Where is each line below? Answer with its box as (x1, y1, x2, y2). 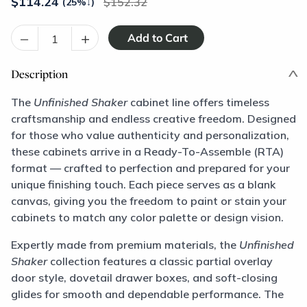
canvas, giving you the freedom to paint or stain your (11, 194, 286, 208)
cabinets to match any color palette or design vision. (11, 210, 284, 224)
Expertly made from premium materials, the (11, 238, 239, 251)
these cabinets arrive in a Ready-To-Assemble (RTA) (11, 145, 284, 158)
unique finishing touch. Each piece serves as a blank (11, 177, 275, 191)
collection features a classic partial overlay (47, 254, 273, 268)
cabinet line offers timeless (127, 95, 269, 109)
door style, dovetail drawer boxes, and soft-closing (11, 271, 278, 284)
